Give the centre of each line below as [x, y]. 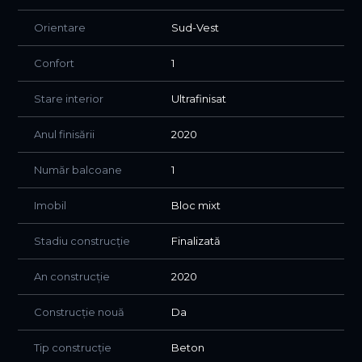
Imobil [50, 206]
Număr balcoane [78, 170]
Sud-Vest [195, 28]
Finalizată [196, 241]
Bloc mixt [196, 206]
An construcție [72, 277]
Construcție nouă [79, 312]
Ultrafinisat [199, 99]
